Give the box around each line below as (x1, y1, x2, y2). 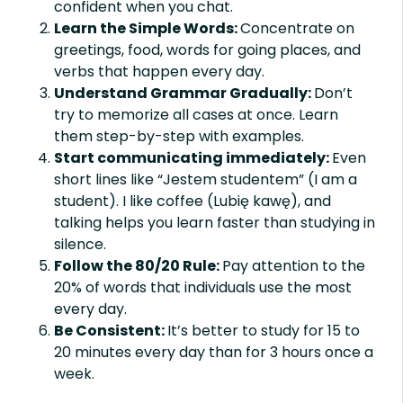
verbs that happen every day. (54, 61, 264, 83)
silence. (54, 234, 106, 255)
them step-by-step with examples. (54, 126, 304, 148)
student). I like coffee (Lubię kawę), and (54, 191, 331, 212)
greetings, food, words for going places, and (54, 40, 361, 61)
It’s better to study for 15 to (167, 320, 360, 342)
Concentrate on (240, 18, 354, 40)
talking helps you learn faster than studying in (54, 212, 375, 234)
